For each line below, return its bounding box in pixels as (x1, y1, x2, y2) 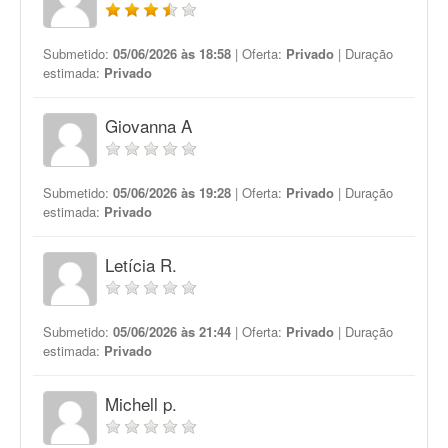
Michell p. (105, 391, 177, 416)
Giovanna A (105, 113, 192, 138)
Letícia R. (105, 252, 177, 277)
